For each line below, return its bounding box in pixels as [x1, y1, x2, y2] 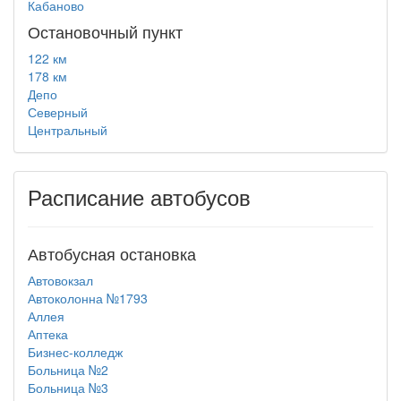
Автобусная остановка [28, 242, 196, 265]
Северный [28, 103, 88, 121]
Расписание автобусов [28, 181, 251, 212]
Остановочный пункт [28, 20, 183, 43]
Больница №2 [28, 361, 108, 379]
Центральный [28, 121, 107, 139]
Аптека [28, 325, 68, 343]
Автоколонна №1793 [28, 289, 148, 307]
